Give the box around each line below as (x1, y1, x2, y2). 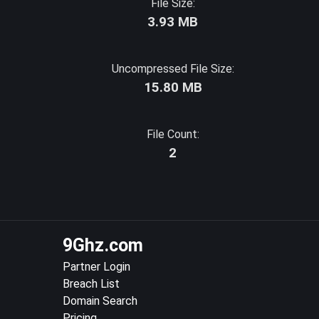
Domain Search (63, 294, 137, 308)
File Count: (146, 127, 199, 141)
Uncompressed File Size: (111, 62, 234, 75)
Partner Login (63, 260, 130, 273)
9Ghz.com (63, 235, 143, 256)
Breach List (63, 277, 120, 291)
